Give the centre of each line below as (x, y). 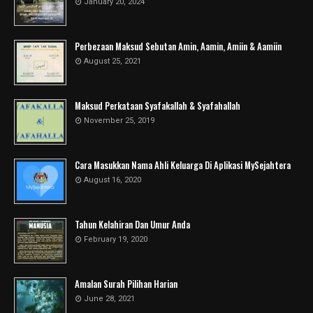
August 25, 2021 (112, 61)
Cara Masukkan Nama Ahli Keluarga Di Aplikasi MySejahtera (183, 165)
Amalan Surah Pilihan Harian (126, 284)
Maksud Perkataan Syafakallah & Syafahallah (158, 105)
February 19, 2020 (116, 239)
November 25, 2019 (119, 121)
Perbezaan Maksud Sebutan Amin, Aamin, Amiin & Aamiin (178, 46)
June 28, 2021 (109, 299)
